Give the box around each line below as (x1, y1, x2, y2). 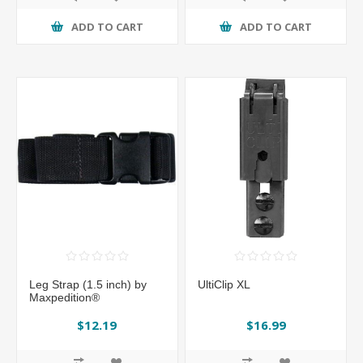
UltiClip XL (198, 277, 251, 291)
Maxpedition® (29, 290, 100, 304)
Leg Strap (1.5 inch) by (29, 277, 147, 291)
